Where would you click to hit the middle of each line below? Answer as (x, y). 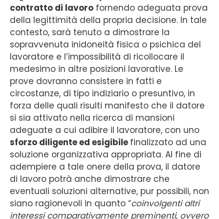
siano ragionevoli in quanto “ (70, 203)
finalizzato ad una (168, 142)
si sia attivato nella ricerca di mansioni (92, 118)
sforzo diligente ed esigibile (70, 142)
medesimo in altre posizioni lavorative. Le (97, 69)
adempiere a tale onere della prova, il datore (105, 166)
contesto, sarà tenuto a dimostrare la (90, 32)
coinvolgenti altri (165, 203)
